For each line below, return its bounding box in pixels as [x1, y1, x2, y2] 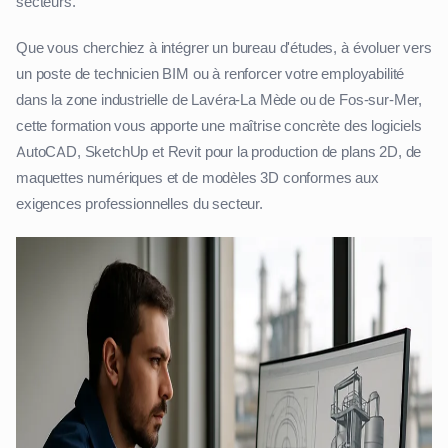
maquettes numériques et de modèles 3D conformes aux [16, 168, 379, 189]
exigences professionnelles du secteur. [16, 194, 263, 215]
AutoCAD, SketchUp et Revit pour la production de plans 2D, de [16, 142, 422, 163]
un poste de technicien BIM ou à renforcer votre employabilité [16, 64, 405, 85]
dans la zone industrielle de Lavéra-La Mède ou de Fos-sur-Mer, [16, 90, 423, 111]
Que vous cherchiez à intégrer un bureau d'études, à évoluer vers [16, 38, 432, 59]
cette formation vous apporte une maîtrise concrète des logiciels [16, 116, 422, 137]
